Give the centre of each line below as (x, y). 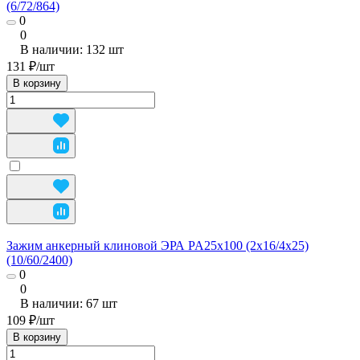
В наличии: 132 (64, 49)
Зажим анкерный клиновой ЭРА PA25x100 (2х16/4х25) (157, 245)
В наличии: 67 (61, 303)
